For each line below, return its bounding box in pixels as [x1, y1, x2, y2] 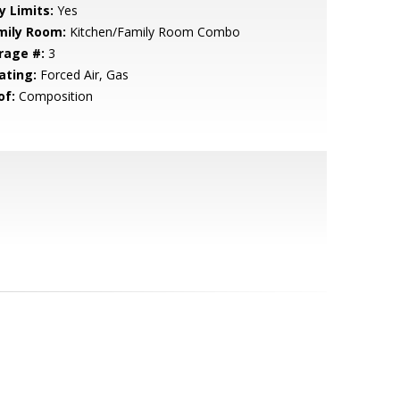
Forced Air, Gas [36, 66, 129, 83]
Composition [14, 87, 93, 104]
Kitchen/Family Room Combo [65, 23, 240, 40]
